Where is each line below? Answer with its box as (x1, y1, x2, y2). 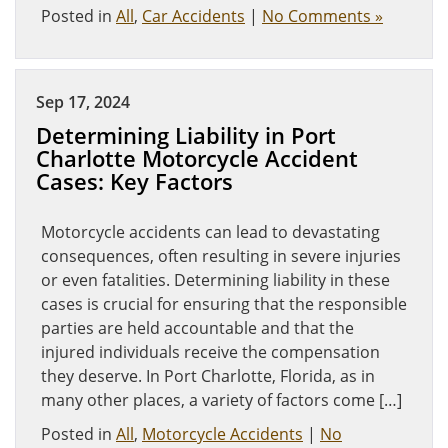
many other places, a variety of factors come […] (41, 389, 402, 411)
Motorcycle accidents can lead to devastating (41, 221, 380, 243)
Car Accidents (142, 5, 245, 27)
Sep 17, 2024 (36, 91, 130, 113)
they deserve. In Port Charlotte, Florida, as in (41, 365, 375, 387)
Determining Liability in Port (36, 121, 336, 150)
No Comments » (262, 5, 383, 27)
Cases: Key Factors (36, 167, 233, 196)
